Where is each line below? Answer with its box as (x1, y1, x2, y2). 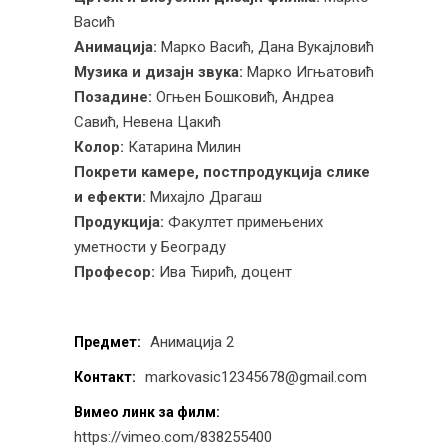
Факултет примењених (164, 212, 323, 231)
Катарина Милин (124, 137, 241, 156)
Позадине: (74, 87, 152, 106)
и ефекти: (74, 187, 146, 206)
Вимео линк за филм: (74, 403, 220, 420)
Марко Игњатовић (243, 62, 374, 81)
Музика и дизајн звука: (74, 62, 243, 81)
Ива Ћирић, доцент (155, 262, 292, 281)
